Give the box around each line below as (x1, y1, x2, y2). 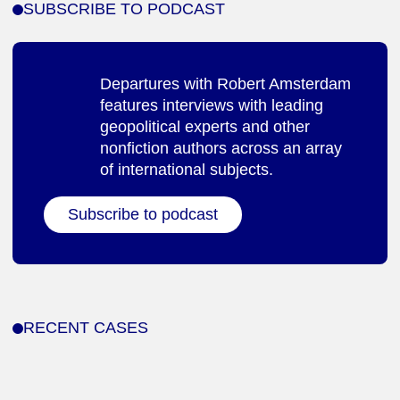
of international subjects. (100, 161, 273, 179)
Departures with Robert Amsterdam (100, 75, 351, 94)
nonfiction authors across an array (100, 139, 342, 158)
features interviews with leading (100, 96, 323, 115)
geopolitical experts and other (100, 118, 310, 137)
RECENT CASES (23, 319, 148, 337)
